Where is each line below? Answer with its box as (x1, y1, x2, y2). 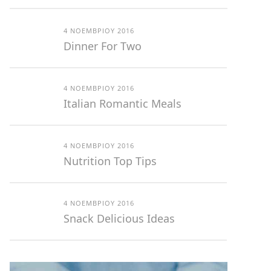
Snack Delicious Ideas (63, 211, 175, 226)
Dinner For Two (63, 39, 142, 54)
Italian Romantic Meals (63, 96, 181, 111)
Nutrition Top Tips (63, 154, 157, 169)
